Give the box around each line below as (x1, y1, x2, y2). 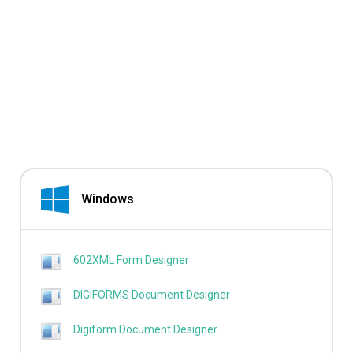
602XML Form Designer (73, 254, 189, 267)
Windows (80, 191, 134, 207)
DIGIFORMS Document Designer (73, 288, 230, 302)
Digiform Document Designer (73, 323, 217, 336)
